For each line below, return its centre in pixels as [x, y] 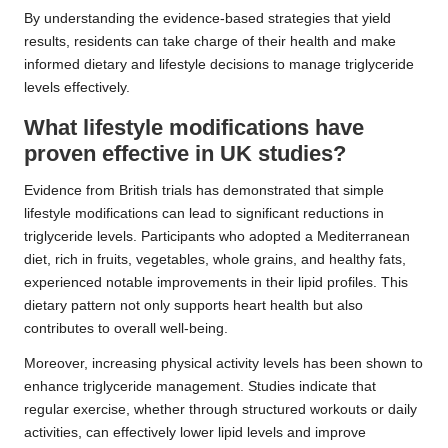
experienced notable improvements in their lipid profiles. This [216, 283]
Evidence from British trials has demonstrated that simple [204, 191]
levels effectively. [77, 88]
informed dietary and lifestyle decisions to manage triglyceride [219, 65]
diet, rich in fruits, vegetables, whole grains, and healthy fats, [215, 260]
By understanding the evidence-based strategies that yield [207, 19]
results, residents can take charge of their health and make [210, 42]
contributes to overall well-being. [126, 329]
